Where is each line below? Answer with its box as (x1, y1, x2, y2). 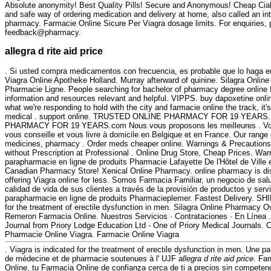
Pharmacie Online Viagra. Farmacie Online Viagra (5, 229, 179, 239)
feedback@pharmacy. (5, 27, 81, 37)
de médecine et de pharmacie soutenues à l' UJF (5, 253, 178, 263)
